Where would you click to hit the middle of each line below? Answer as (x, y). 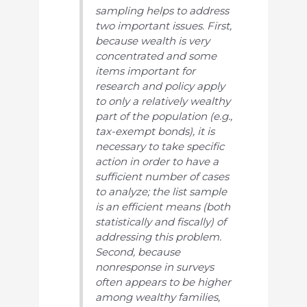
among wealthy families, (158, 297)
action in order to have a (157, 161)
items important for (146, 71)
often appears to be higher (163, 282)
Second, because (138, 251)
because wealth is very (153, 40)
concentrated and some (156, 56)
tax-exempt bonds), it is (155, 131)
